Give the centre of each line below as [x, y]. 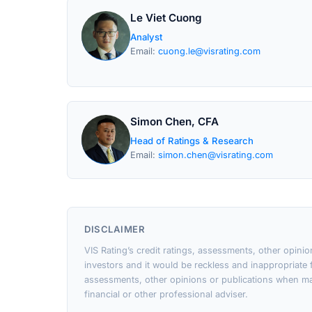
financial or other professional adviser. [166, 294]
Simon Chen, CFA [174, 122]
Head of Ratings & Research [192, 141]
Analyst [146, 37]
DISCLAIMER [115, 229]
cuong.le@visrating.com [209, 51]
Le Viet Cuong [166, 18]
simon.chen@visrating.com [216, 155]
